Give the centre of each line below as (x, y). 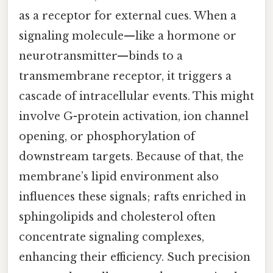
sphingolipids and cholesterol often (117, 217)
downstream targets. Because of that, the (131, 156)
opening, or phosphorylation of (107, 136)
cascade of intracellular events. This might (136, 96)
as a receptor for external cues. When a (128, 16)
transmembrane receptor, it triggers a (125, 76)
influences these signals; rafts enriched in (133, 197)
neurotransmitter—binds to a (101, 56)
